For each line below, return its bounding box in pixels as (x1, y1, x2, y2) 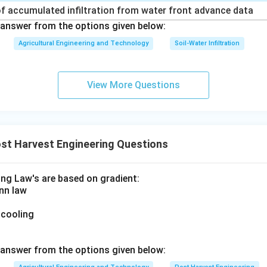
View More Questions (87, 79, 180, 91)
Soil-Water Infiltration (175, 39, 240, 47)
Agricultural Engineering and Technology (18, 39, 148, 47)
